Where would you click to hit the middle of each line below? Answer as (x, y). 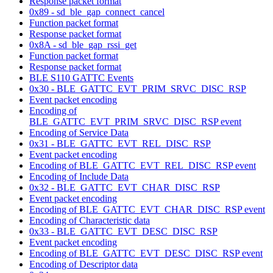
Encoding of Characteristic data (90, 220)
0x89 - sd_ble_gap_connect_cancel (97, 12)
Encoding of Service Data (79, 132)
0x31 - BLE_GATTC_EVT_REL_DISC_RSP (120, 143)
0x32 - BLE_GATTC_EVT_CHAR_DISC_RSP (125, 187)
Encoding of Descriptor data (83, 264)
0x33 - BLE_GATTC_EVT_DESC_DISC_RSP (123, 231)
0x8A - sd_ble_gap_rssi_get (83, 44)
